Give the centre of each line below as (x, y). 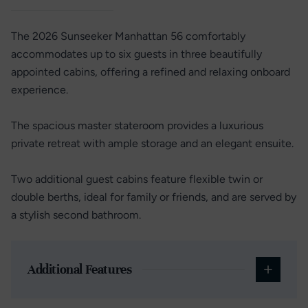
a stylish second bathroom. (76, 215)
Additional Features (80, 269)
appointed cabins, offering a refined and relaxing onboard (151, 72)
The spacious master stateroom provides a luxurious (137, 125)
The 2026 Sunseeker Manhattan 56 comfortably (128, 36)
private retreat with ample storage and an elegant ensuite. (152, 143)
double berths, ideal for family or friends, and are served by (154, 197)
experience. (40, 90)
